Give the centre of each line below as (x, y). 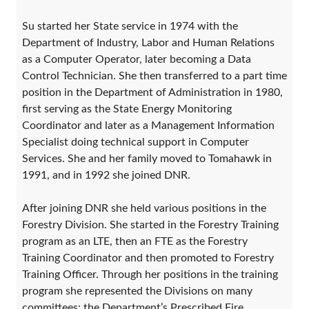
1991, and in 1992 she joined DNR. (106, 175)
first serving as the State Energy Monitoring (127, 109)
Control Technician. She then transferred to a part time (154, 76)
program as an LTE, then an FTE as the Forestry (135, 241)
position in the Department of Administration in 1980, (152, 92)
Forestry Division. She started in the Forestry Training (150, 225)
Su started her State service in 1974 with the (130, 26)
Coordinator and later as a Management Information (148, 125)
